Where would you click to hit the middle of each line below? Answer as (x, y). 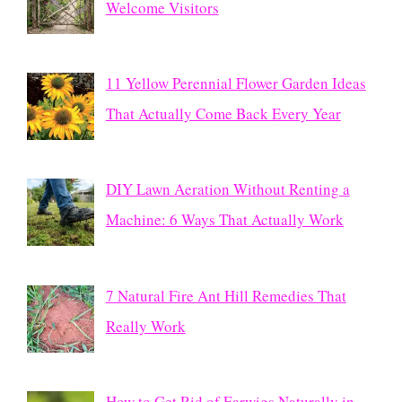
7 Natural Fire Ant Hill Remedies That (226, 295)
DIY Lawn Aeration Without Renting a (227, 189)
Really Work (145, 326)
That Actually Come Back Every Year (223, 113)
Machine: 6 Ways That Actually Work (224, 220)
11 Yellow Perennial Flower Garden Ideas (236, 83)
